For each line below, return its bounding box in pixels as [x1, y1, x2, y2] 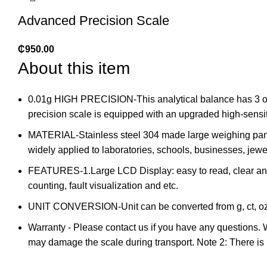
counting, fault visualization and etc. [28, 181, 178, 191]
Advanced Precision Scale [18, 13, 169, 28]
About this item [18, 59, 130, 77]
